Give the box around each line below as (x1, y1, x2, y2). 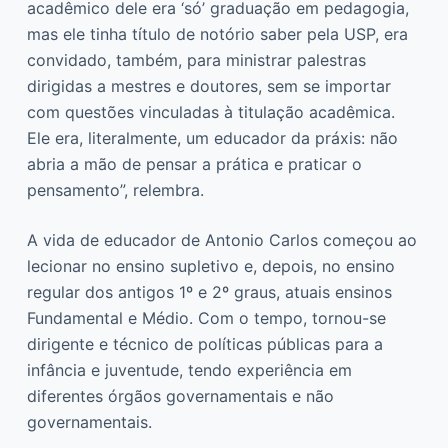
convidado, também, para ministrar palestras (26, 49, 366, 70)
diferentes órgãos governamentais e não (26, 385, 334, 406)
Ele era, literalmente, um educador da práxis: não (26, 127, 398, 148)
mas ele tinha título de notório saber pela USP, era (26, 23, 408, 44)
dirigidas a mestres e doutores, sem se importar (26, 75, 391, 96)
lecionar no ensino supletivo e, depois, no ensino (26, 255, 395, 276)
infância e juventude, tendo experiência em (26, 359, 352, 380)
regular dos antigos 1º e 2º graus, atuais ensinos (26, 281, 392, 302)
